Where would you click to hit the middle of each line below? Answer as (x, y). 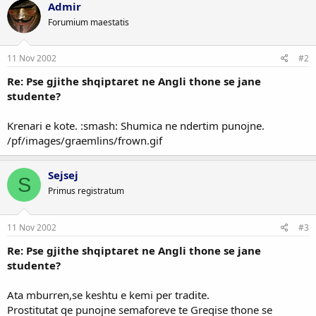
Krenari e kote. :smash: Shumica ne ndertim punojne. (136, 126)
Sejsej (63, 175)
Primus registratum (86, 191)
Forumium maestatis (89, 22)
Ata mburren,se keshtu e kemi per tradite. (108, 294)
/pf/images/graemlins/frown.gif (85, 140)
